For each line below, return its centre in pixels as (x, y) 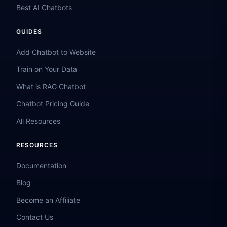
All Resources (38, 121)
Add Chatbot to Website (56, 52)
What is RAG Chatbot (51, 86)
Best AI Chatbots (44, 7)
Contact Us (35, 217)
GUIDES (29, 32)
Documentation (41, 165)
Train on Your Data (47, 69)
